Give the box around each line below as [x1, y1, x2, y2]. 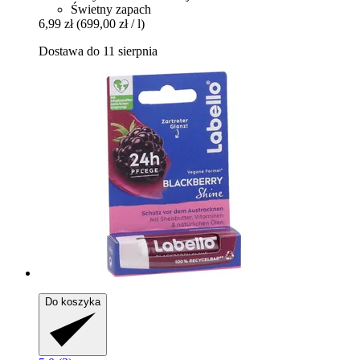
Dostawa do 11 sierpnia [39, 43, 157, 58]
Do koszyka [45, 295, 100, 308]
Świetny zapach [71, 2, 151, 16]
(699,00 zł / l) [76, 16, 145, 31]
